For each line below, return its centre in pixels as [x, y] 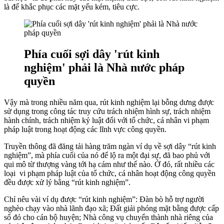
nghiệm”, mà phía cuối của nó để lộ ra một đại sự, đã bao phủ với [107, 155]
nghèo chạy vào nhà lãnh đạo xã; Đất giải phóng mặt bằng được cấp [111, 208]
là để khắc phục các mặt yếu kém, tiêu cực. [72, 7]
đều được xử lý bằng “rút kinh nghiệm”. [68, 182]
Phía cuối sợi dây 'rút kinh [92, 54]
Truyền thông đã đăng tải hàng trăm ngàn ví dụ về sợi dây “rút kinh [110, 146]
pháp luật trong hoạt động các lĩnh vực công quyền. [88, 129]
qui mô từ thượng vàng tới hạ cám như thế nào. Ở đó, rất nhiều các [109, 164]
